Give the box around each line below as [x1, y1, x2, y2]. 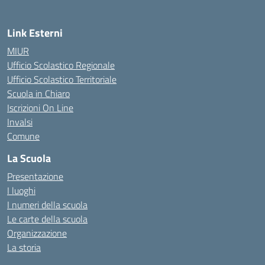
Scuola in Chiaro [7, 86, 70, 101]
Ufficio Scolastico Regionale [7, 58, 115, 72]
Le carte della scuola [7, 212, 88, 226]
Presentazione [7, 169, 63, 183]
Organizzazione [7, 226, 67, 240]
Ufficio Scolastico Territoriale [7, 72, 117, 86]
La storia [7, 240, 41, 254]
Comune [7, 129, 40, 143]
